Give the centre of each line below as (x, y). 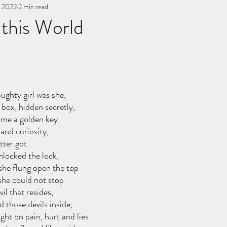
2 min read (33, 6)
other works (173, 8)
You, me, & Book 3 (39, 8)
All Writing (112, 8)
